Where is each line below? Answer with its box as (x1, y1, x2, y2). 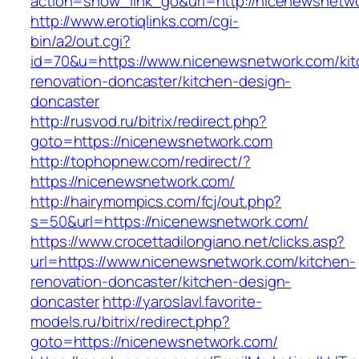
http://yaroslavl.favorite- (103, 291, 262, 313)
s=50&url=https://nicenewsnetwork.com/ (30, 211, 309, 232)
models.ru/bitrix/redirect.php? (30, 311, 230, 333)
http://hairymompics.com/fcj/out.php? (30, 191, 282, 212)
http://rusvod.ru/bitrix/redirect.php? (30, 111, 268, 132)
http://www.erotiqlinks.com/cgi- (30, 10, 239, 32)
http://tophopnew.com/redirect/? (30, 151, 251, 172)
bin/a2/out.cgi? (30, 30, 131, 52)
